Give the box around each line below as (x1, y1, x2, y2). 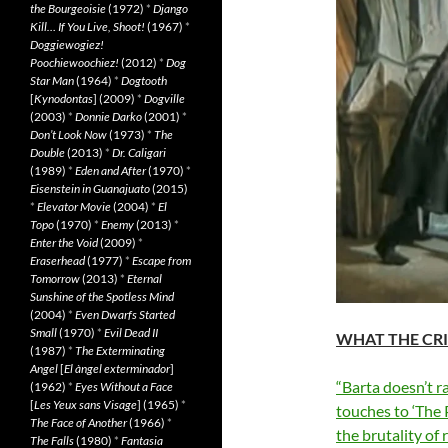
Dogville (144, 91, 185, 106)
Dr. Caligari (112, 145, 166, 160)
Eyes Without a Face (75, 379, 173, 394)
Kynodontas (34, 91, 93, 106)
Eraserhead (30, 253, 85, 268)
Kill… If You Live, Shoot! (30, 19, 145, 34)
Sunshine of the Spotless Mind (30, 289, 174, 304)
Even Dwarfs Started (75, 307, 175, 322)
